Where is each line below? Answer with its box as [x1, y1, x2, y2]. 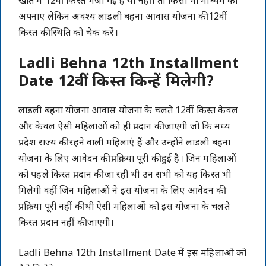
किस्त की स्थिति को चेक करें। [18, 27, 118, 40]
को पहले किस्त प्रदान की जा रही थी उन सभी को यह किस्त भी [18, 169, 232, 182]
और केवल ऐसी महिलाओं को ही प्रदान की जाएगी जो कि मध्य [18, 121, 230, 134]
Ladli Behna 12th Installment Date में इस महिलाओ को [18, 247, 247, 260]
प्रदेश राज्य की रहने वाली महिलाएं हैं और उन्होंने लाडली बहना [18, 137, 231, 150]
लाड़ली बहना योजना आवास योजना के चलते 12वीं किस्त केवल [18, 104, 238, 118]
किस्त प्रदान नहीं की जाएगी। [18, 217, 114, 230]
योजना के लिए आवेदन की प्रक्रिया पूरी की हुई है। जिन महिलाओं [18, 153, 237, 166]
